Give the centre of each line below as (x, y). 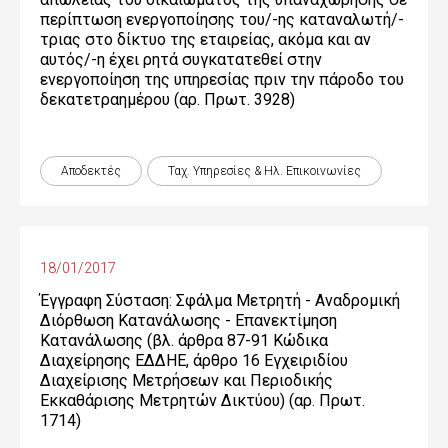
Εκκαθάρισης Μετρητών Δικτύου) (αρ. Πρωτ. (202, 400)
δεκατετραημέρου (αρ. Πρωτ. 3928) (167, 99)
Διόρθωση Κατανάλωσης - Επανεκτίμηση (188, 320)
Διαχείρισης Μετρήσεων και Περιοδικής (186, 380)
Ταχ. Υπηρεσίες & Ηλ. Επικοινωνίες (264, 171)
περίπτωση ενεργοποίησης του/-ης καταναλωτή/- (222, 19)
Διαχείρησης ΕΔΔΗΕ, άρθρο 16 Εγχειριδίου (194, 360)
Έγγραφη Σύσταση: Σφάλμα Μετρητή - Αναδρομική (220, 300)
